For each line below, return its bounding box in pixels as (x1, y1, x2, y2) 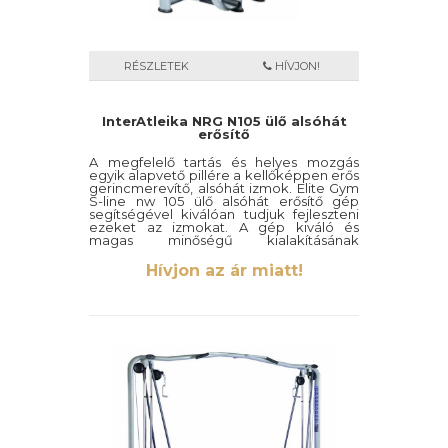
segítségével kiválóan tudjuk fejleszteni (89, 206, 359, 222)
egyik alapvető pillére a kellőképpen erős (89, 167, 359, 183)
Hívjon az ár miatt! (145, 261, 303, 280)
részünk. (89, 258, 143, 274)
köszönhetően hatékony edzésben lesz (89, 245, 359, 261)
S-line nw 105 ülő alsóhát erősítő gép (89, 193, 359, 209)
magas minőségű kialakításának (89, 232, 359, 248)
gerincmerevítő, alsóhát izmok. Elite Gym (89, 180, 359, 196)
